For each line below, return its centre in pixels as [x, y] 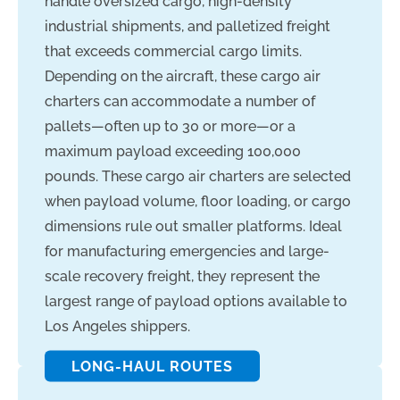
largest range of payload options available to [196, 301]
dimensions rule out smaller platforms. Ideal [193, 226]
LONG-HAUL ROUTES [152, 366]
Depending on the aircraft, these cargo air [183, 76]
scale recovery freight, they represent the [182, 276]
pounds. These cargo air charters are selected [198, 176]
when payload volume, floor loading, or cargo [198, 201]
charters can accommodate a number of [180, 101]
